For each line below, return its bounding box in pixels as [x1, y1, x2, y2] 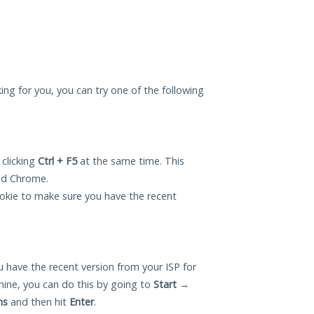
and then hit [8, 295, 69, 309]
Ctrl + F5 [38, 154, 77, 168]
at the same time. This [77, 154, 184, 168]
